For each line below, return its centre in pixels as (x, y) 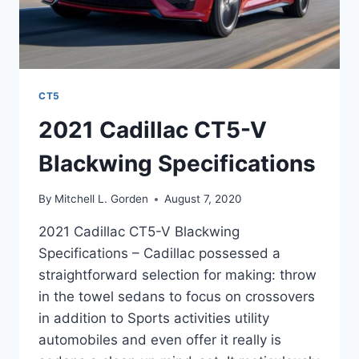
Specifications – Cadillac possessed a (159, 254)
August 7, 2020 (204, 199)
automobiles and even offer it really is (160, 340)
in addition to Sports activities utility (154, 319)
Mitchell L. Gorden (102, 199)
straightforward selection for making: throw (177, 275)
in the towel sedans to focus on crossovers (177, 297)
